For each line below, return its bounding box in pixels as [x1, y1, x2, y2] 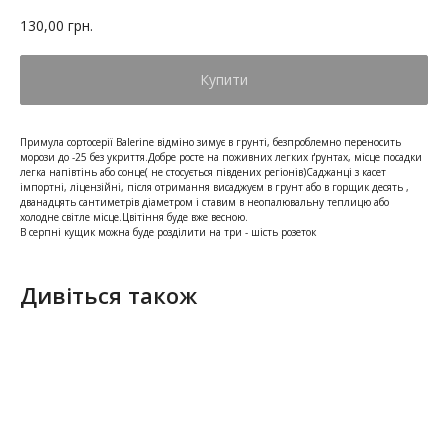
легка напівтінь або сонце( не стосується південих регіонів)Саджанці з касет [20, 164, 386, 179]
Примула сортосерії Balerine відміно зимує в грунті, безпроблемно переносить [20, 134, 401, 149]
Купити [200, 69, 248, 89]
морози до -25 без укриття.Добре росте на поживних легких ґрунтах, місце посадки [20, 149, 422, 164]
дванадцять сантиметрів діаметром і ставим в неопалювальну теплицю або [20, 194, 389, 209]
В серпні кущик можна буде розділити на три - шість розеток [20, 224, 316, 239]
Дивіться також [20, 279, 197, 310]
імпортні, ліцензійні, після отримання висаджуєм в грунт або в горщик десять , [20, 179, 409, 194]
